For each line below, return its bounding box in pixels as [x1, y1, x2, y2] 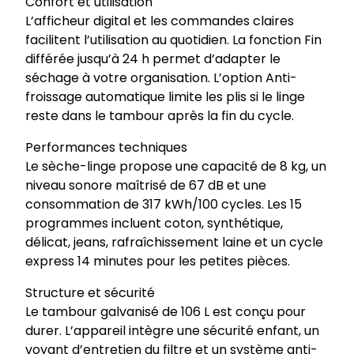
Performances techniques [25, 138, 187, 157]
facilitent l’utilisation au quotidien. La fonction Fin [25, 31, 322, 50]
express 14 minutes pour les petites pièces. [25, 252, 290, 271]
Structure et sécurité [25, 284, 155, 303]
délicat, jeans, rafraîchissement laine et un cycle [25, 233, 323, 252]
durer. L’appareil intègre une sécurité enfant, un [25, 322, 319, 341]
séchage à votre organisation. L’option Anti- [25, 69, 297, 88]
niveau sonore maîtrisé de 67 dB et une [25, 176, 266, 195]
